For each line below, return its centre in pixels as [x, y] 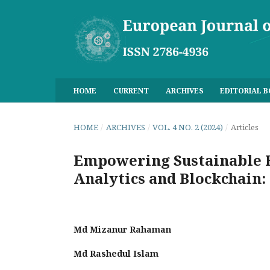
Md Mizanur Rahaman [122, 229]
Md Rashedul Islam [116, 253]
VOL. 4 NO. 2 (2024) [188, 127]
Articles [244, 127]
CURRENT [131, 90]
